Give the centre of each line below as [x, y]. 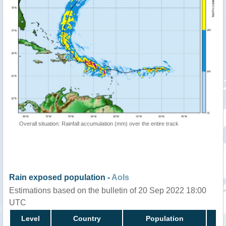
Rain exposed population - [60, 177]
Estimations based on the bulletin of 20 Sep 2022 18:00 [108, 190]
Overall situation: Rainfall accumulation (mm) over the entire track [99, 123]
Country [87, 218]
